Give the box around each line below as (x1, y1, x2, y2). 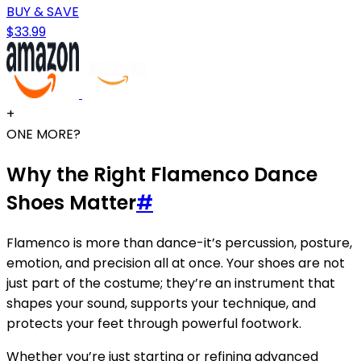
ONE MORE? (6, 125, 81, 144)
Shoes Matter (6, 189, 136, 217)
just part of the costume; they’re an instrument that (6, 274, 335, 293)
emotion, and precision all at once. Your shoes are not (6, 254, 345, 273)
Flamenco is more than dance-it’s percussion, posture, (6, 234, 352, 253)
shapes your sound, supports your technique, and (6, 294, 316, 313)
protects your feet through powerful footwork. (6, 314, 301, 334)
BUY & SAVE (6, 2, 79, 22)
